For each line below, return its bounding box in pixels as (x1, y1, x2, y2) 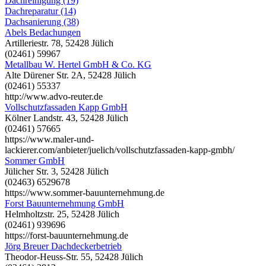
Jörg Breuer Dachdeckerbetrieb (5, 240, 122, 251)
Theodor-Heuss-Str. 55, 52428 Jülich (5, 251, 143, 262)
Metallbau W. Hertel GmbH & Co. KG (5, 59, 151, 69)
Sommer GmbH (5, 155, 65, 166)
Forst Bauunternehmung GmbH (5, 198, 124, 208)
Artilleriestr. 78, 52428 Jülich (5, 37, 113, 48)
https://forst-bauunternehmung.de (5, 230, 128, 240)
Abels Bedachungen (5, 27, 81, 37)
